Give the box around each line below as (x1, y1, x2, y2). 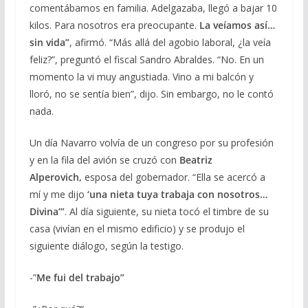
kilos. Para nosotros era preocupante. (29, 18, 197, 32)
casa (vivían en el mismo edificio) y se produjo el (29, 221, 245, 235)
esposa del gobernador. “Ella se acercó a (81, 170, 265, 184)
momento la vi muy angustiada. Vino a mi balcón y (29, 69, 254, 83)
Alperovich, (29, 170, 82, 184)
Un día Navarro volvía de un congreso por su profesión (29, 135, 274, 149)
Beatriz (179, 153, 212, 166)
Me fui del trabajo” (36, 270, 124, 284)
